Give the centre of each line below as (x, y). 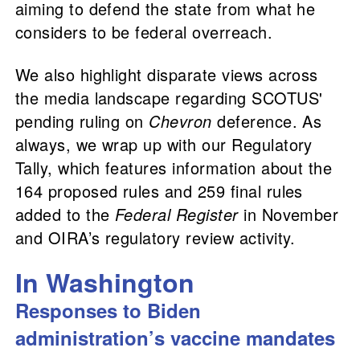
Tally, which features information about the (174, 168)
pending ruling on (82, 121)
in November (288, 215)
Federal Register (176, 215)
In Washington (104, 282)
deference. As (267, 121)
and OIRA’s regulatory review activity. (155, 238)
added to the (65, 215)
